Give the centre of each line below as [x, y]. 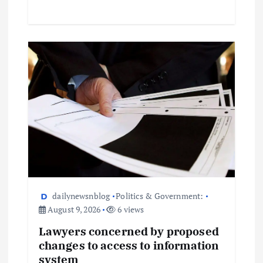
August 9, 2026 [73, 209]
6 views [130, 209]
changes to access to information [129, 245]
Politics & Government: [160, 195]
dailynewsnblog [81, 195]
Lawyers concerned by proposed [129, 231]
